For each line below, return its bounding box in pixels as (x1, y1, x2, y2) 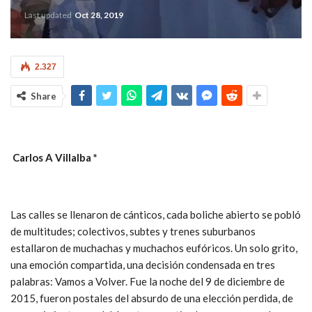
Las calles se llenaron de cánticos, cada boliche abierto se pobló (10, 208, 301, 221)
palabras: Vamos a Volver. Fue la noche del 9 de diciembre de (10, 274, 285, 288)
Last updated (24, 9, 73, 20)
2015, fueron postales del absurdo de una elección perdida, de (10, 291, 293, 304)
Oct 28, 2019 (75, 9, 123, 20)
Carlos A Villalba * (10, 150, 97, 164)
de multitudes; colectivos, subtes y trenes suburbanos (10, 224, 256, 237)
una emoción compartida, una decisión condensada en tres (10, 258, 275, 271)
